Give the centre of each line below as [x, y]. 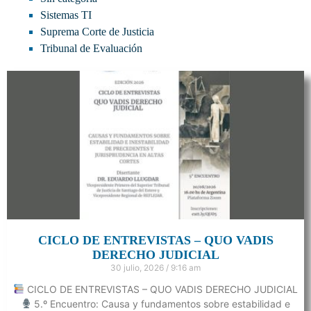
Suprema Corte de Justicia [97, 31]
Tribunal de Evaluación [91, 48]
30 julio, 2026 [138, 267]
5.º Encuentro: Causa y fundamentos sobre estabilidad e [161, 303]
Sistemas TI [66, 15]
